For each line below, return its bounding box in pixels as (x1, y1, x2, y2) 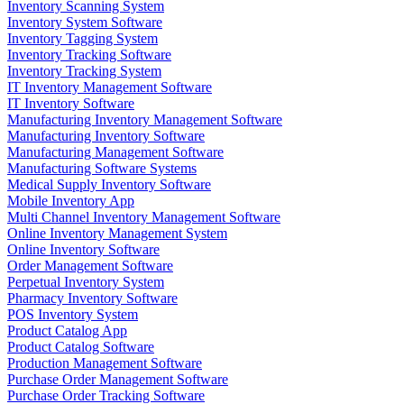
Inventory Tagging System (7, 31, 158, 47)
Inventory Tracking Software (7, 47, 171, 63)
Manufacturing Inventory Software (7, 128, 205, 144)
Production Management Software (7, 355, 202, 372)
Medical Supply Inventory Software (7, 177, 211, 193)
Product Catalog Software (7, 339, 154, 355)
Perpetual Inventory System (7, 274, 164, 290)
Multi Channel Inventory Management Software (7, 209, 280, 225)
